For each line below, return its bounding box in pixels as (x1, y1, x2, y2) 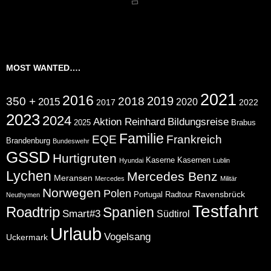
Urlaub (50, 223, 102, 244)
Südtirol (157, 208, 190, 219)
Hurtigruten (53, 151, 117, 165)
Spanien (103, 204, 154, 220)
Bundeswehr (53, 137, 90, 145)
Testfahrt (192, 201, 258, 221)
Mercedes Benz (127, 169, 218, 183)
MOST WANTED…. (6, 62, 80, 73)
